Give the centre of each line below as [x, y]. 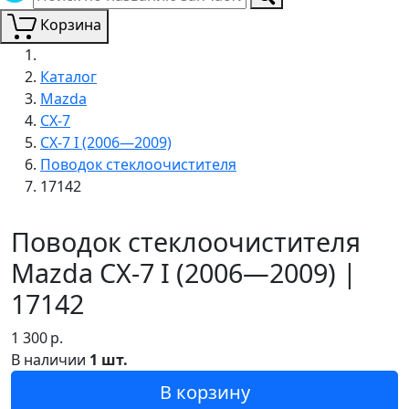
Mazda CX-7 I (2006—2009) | [184, 272]
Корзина [71, 25]
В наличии [50, 359]
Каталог [68, 76]
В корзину [204, 392]
